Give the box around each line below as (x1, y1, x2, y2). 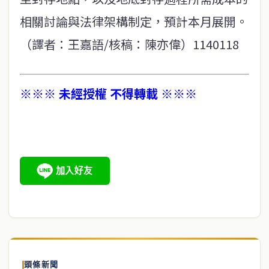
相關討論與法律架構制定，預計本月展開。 (20, 13, 248, 30)
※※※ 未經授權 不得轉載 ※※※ (20, 85, 197, 102)
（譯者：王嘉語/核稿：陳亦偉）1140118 (20, 35, 239, 53)
